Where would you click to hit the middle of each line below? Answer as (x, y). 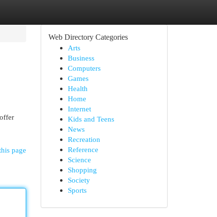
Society (79, 180)
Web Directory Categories (88, 37)
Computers (84, 68)
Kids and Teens (91, 119)
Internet (79, 109)
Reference (83, 149)
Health (77, 88)
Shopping (82, 170)
